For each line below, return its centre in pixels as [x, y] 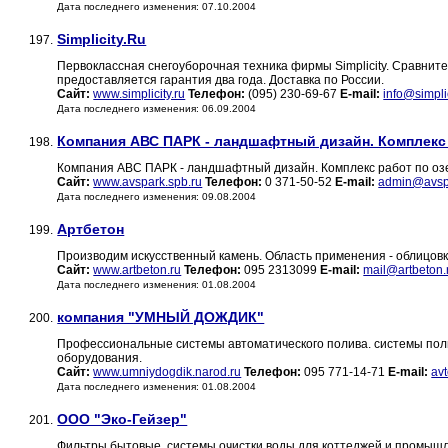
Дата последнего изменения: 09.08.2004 [157, 197]
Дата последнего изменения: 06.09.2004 [157, 109]
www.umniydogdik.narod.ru [167, 372]
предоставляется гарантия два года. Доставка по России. [221, 80]
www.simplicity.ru [139, 94]
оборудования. [100, 358]
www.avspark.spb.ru [148, 182]
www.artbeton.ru [137, 270]
